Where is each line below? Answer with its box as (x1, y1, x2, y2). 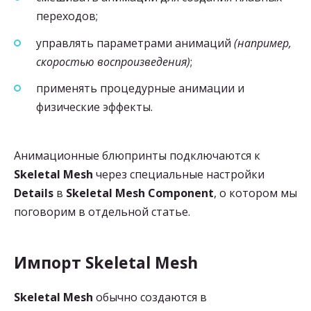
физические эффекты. (36, 99, 153, 115)
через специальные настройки (93, 166, 264, 182)
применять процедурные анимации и (36, 80, 244, 96)
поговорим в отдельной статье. (14, 203, 190, 219)
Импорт (14, 251, 85, 274)
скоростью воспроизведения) (36, 53, 190, 69)
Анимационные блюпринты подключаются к (14, 147, 260, 163)
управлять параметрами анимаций (36, 35, 234, 51)
